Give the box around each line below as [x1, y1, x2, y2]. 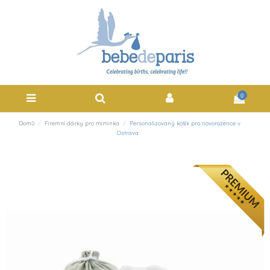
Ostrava [117, 129, 139, 136]
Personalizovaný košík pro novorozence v [129, 119, 240, 127]
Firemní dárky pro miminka [45, 119, 119, 127]
